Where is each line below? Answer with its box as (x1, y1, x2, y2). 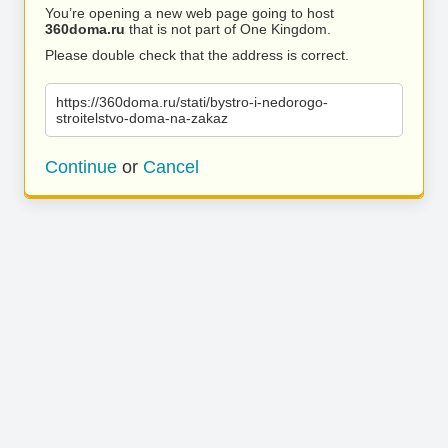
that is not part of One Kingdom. (125, 21, 331, 37)
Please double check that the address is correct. (45, 47, 349, 63)
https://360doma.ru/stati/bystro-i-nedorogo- (56, 94, 328, 110)
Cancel (143, 157, 199, 177)
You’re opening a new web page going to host (45, 5, 334, 21)
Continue (45, 157, 117, 177)
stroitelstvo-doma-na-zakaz (56, 110, 228, 126)
